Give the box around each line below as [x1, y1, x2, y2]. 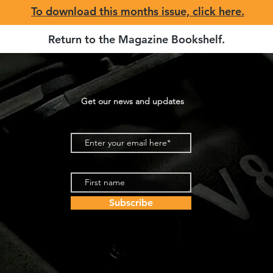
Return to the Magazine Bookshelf [48, 32, 222, 46]
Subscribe [109, 197, 153, 208]
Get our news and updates [80, 96, 184, 107]
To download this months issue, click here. [31, 4, 244, 18]
